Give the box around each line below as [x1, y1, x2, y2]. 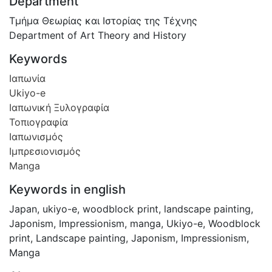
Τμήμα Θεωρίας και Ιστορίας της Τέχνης [9, 14, 197, 27]
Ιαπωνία [9, 72, 46, 84]
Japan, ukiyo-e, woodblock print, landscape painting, [9, 202, 253, 215]
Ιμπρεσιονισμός [9, 144, 81, 157]
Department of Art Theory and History [9, 29, 186, 41]
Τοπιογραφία [9, 115, 68, 128]
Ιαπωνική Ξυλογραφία [9, 101, 109, 114]
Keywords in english [9, 182, 126, 197]
